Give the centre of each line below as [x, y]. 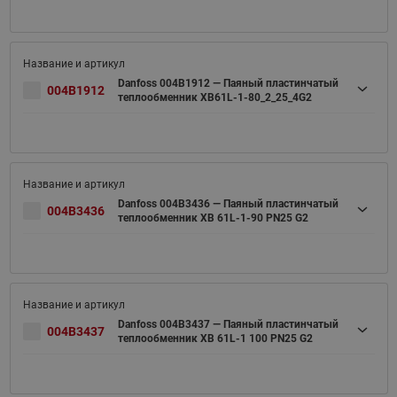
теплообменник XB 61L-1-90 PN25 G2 [213, 218]
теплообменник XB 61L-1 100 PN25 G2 [215, 338]
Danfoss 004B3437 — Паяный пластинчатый [228, 324]
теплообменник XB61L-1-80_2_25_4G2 [214, 97]
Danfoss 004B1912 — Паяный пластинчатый [228, 83]
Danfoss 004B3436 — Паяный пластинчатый [228, 203]
